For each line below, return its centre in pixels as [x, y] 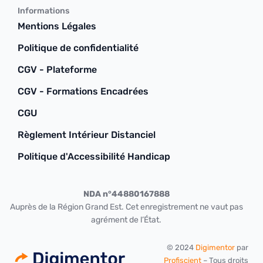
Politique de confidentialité [78, 48]
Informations [43, 11]
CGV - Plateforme [57, 70]
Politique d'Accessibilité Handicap [94, 157]
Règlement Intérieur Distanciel [87, 135]
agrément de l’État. [126, 220]
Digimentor [215, 247]
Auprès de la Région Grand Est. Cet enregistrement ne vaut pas [126, 207]
